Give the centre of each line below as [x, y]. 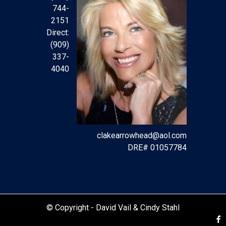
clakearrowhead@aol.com [142, 136]
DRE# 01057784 [157, 148]
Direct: [58, 33]
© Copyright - [71, 208]
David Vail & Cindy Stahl [138, 208]
